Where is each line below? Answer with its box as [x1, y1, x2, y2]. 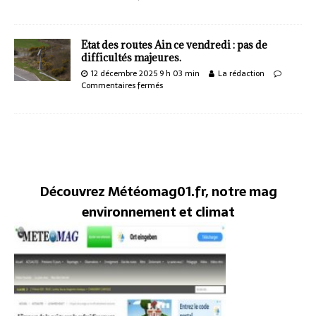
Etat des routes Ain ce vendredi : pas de [81, 37, 267, 51]
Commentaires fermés [81, 78, 163, 92]
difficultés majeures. [81, 50, 181, 64]
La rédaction [218, 66, 265, 80]
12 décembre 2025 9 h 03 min [91, 66, 200, 80]
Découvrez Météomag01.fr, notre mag [39, 180, 277, 202]
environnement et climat [81, 200, 235, 223]
